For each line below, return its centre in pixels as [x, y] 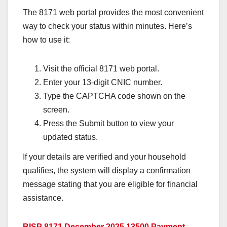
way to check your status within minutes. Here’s [107, 26]
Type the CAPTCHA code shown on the [114, 96]
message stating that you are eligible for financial [110, 184]
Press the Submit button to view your [108, 123]
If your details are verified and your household [104, 157]
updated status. [70, 137]
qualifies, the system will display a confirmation [107, 171]
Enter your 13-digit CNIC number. [103, 82]
